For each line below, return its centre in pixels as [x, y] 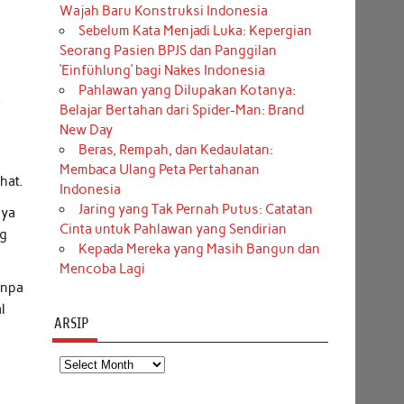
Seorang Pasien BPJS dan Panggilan [168, 51]
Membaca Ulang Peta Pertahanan [159, 170]
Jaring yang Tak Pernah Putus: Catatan [195, 210]
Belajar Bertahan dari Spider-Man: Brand [181, 110]
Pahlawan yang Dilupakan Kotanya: [187, 91]
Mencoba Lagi [102, 269]
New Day [86, 130]
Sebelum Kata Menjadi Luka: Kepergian [195, 31]
